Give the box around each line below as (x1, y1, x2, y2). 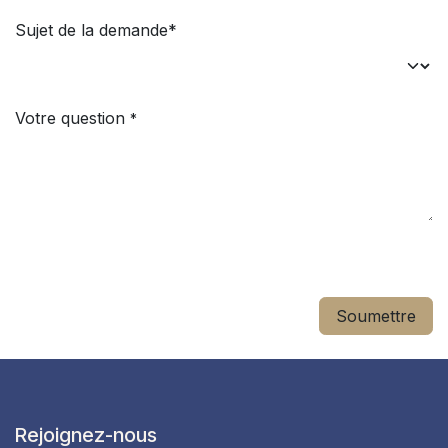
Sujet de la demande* (15, 20, 177, 40)
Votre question (15, 108, 125, 128)
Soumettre (336, 306, 416, 326)
